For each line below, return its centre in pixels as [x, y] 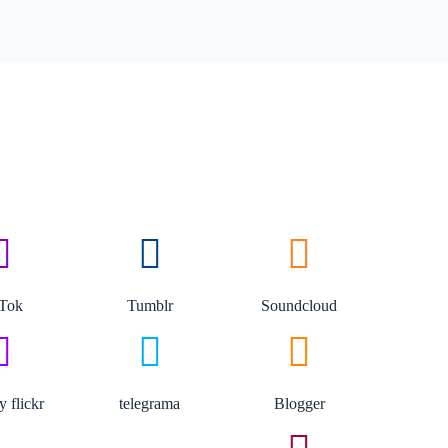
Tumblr [149, 305]
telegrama [150, 403]
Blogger [299, 403]
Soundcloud [299, 305]
